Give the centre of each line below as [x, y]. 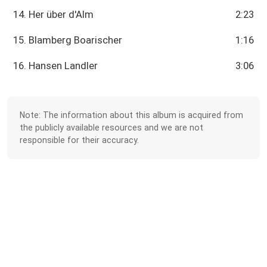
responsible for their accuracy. [80, 140]
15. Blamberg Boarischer [68, 40]
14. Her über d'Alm [54, 15]
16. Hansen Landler [56, 66]
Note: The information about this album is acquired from [132, 115]
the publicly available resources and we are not [112, 127]
